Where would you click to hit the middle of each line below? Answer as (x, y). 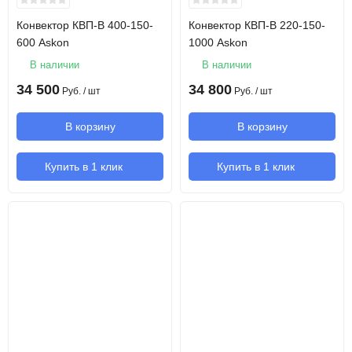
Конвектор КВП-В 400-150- (85, 25)
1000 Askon (218, 42)
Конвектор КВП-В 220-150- (257, 25)
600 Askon (43, 42)
